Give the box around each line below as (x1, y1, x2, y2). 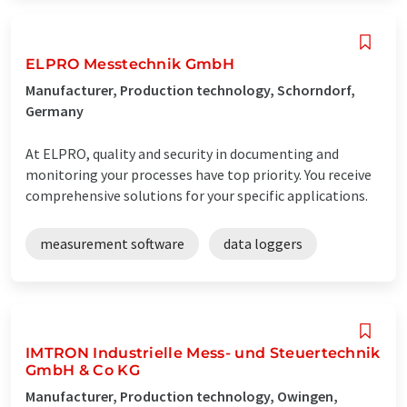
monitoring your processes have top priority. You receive (25, 164, 372, 184)
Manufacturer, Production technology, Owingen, (25, 386, 338, 405)
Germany (25, 101, 84, 120)
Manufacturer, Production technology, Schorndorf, (25, 80, 355, 99)
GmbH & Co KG (25, 361, 140, 379)
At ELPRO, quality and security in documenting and (25, 144, 339, 163)
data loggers (223, 233, 303, 253)
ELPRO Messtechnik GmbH (25, 55, 235, 73)
